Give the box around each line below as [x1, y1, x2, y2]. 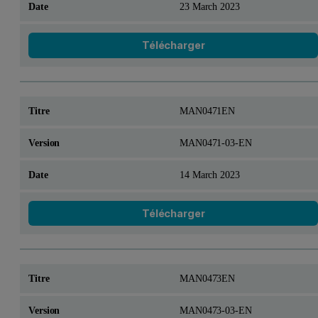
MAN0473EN [180, 273, 235, 285]
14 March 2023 [180, 168, 240, 180]
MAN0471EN [180, 104, 235, 116]
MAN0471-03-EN [180, 136, 252, 148]
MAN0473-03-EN [180, 305, 252, 317]
